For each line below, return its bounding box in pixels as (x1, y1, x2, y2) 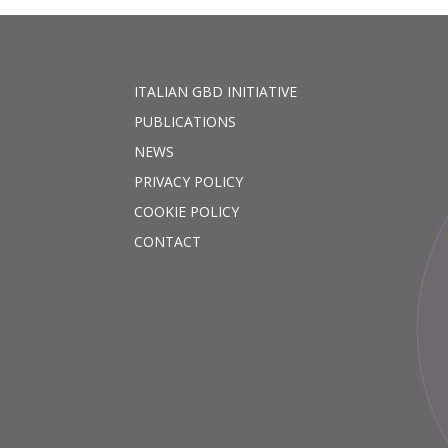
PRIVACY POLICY (134, 171, 244, 191)
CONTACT (134, 231, 202, 251)
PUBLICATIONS (134, 111, 237, 131)
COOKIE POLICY (134, 201, 240, 221)
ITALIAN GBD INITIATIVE (134, 81, 298, 101)
